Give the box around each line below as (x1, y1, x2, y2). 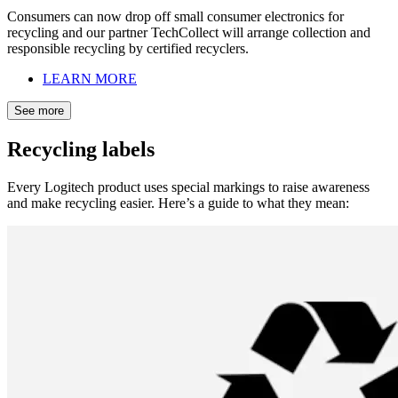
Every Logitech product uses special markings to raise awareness (7, 179, 370, 195)
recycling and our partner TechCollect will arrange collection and (7, 24, 370, 40)
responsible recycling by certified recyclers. (7, 40, 249, 56)
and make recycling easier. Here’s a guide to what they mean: (7, 195, 349, 211)
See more (14, 103, 64, 117)
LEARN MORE (43, 70, 137, 86)
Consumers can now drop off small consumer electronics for (7, 8, 344, 24)
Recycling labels (7, 137, 155, 161)
